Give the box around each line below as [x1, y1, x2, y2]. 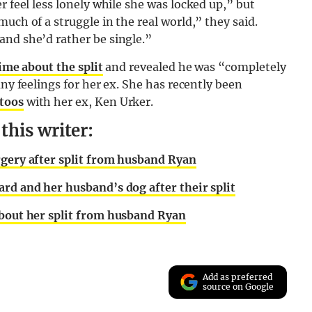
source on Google [203, 281, 274, 292]
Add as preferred [203, 271, 273, 282]
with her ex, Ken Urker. [23, 94, 154, 109]
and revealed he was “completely [102, 59, 286, 74]
